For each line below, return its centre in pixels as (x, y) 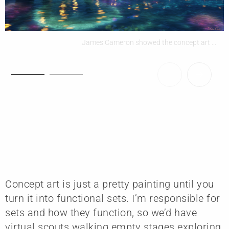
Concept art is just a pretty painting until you (110, 184)
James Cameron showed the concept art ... (150, 42)
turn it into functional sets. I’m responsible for (113, 198)
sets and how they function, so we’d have (101, 212)
